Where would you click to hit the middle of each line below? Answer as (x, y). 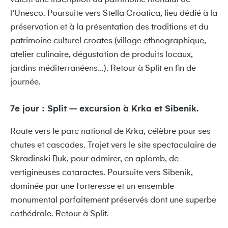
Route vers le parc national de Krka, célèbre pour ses (110, 131)
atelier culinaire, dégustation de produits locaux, (102, 54)
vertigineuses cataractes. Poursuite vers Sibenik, (102, 173)
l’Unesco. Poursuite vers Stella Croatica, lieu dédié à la (114, 13)
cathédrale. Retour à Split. (60, 214)
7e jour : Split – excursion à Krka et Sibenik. (104, 109)
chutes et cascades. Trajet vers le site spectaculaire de (113, 145)
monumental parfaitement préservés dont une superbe (113, 200)
